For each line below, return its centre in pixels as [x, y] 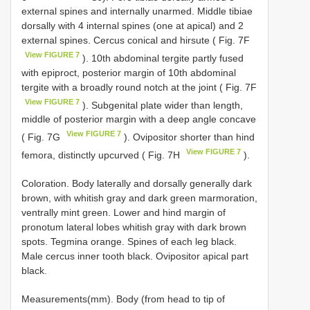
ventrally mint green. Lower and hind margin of [124, 212]
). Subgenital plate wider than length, [162, 105]
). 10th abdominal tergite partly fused [162, 58]
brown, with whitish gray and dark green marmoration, [139, 198]
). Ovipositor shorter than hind [188, 137]
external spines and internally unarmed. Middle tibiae [137, 11]
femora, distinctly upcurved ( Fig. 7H [102, 155]
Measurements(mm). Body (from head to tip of [123, 299]
